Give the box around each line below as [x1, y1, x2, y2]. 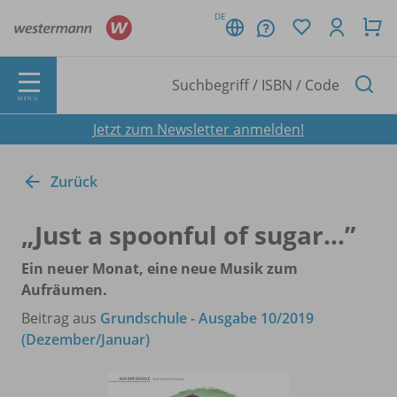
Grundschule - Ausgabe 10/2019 [100, 307, 314, 328]
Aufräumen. [21, 279, 107, 300]
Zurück [51, 171, 97, 191]
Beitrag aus [21, 307, 100, 328]
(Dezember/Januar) [21, 329, 150, 349]
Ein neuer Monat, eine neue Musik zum [21, 258, 298, 278]
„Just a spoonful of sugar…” [21, 217, 355, 252]
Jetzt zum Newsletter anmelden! [93, 119, 304, 139]
